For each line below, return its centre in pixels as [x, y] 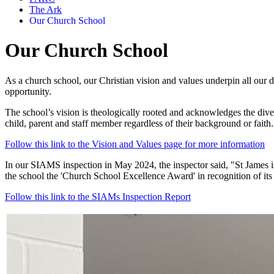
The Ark [46, 9]
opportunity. [28, 91]
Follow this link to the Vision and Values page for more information [135, 144]
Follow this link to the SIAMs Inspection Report [98, 196]
